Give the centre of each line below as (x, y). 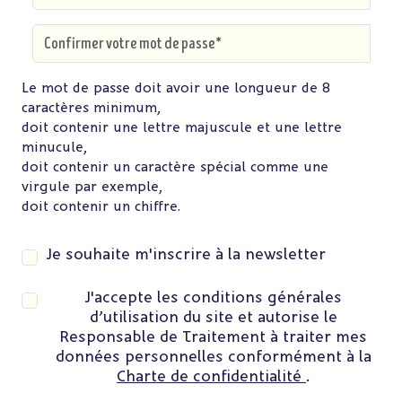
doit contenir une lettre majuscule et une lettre (182, 128)
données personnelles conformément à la (213, 356)
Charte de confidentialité (211, 376)
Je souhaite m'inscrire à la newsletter (186, 254)
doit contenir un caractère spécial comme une (175, 167)
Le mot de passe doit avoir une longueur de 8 (176, 88)
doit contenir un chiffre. (101, 207)
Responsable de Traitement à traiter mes (213, 336)
